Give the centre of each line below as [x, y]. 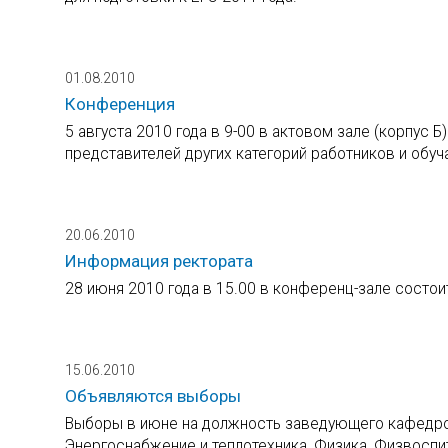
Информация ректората [159, 260]
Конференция [120, 103]
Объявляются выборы [153, 395]
